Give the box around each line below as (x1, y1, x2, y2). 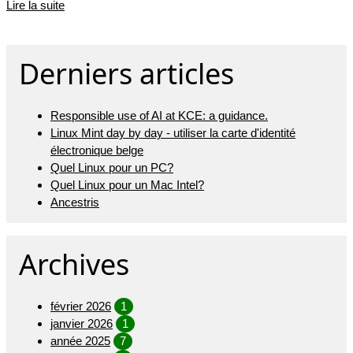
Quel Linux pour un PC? (50, 161, 173, 175)
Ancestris (50, 195, 99, 210)
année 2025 (50, 334, 110, 348)
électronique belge (50, 143, 143, 158)
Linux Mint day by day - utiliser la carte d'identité (50, 126, 295, 140)
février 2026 (50, 299, 111, 314)
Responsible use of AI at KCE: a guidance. (50, 109, 268, 123)
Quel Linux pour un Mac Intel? (50, 178, 204, 192)
